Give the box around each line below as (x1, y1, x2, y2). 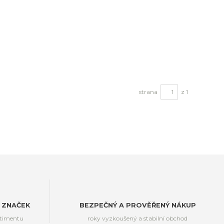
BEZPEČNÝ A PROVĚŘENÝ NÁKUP (79, 201, 196, 209)
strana (139, 88, 157, 96)
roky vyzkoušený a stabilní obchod (87, 214, 188, 222)
